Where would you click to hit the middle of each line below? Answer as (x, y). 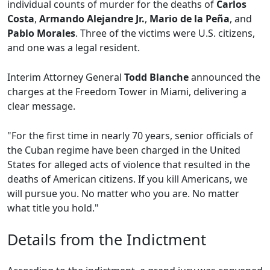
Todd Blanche (156, 77)
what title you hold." (53, 208)
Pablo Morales (41, 33)
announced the (224, 77)
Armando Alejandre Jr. (92, 19)
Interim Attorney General (66, 77)
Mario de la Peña (190, 19)
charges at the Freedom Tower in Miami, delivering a (127, 92)
